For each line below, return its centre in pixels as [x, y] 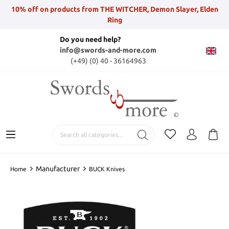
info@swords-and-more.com [108, 50]
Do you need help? [90, 39]
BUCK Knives [107, 169]
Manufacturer [58, 168]
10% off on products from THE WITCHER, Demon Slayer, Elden [114, 9]
